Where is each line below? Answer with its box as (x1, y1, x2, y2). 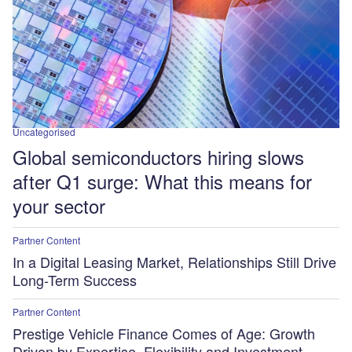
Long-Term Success (13, 269, 137, 290)
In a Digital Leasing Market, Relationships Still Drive (13, 251, 336, 272)
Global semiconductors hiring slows (13, 142, 304, 170)
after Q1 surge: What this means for (13, 167, 312, 195)
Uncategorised (13, 124, 75, 138)
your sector (13, 191, 105, 219)
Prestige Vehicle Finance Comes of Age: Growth (13, 323, 315, 344)
